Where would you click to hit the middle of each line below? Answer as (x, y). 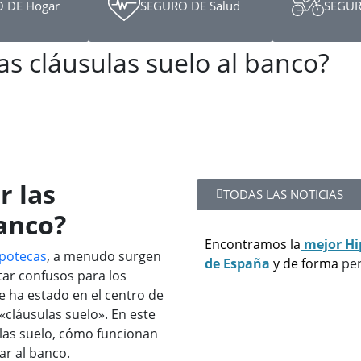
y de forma (306, 263)
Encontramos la (253, 244)
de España (237, 263)
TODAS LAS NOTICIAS (283, 194)
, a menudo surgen (104, 256)
